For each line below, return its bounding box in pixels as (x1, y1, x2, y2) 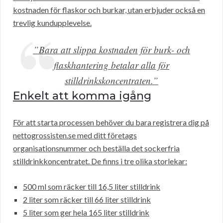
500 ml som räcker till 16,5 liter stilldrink (23, 182, 160, 192)
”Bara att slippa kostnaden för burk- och (33, 43, 190, 56)
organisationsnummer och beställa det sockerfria (13, 143, 180, 153)
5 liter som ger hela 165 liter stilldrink (23, 208, 149, 218)
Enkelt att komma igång (13, 89, 151, 103)
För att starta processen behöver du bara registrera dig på (13, 117, 209, 127)
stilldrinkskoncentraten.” (65, 74, 158, 87)
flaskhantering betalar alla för (54, 59, 169, 72)
